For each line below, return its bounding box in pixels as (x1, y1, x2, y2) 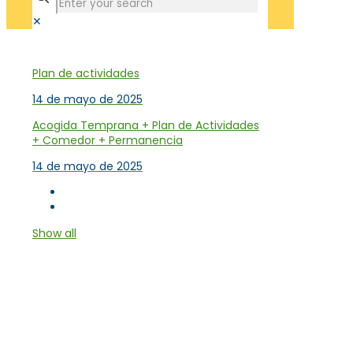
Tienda (32, 37, 85, 58)
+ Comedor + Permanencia (32, 132, 183, 149)
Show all (32, 225, 76, 242)
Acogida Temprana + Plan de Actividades (32, 117, 259, 134)
